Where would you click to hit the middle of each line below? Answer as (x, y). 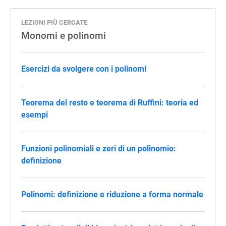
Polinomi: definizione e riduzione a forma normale (112, 194)
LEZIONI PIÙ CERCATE (54, 22)
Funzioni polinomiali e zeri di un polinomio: (99, 149)
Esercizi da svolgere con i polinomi (84, 69)
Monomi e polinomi (64, 36)
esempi (35, 115)
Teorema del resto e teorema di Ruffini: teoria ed (110, 103)
